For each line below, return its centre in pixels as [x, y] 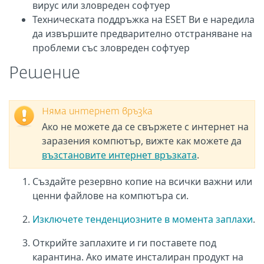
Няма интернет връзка [97, 112]
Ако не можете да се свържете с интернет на [145, 127]
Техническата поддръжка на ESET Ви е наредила [143, 19]
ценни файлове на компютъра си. [110, 196]
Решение [44, 74]
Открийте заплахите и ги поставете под [124, 243]
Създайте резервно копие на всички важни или [142, 181]
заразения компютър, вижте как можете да [142, 141]
